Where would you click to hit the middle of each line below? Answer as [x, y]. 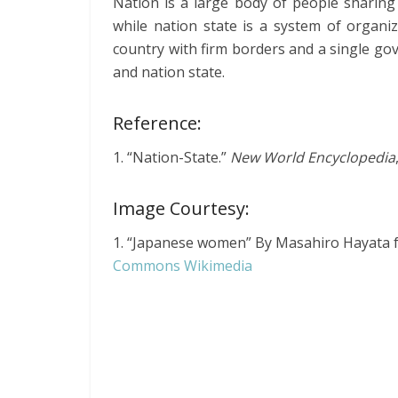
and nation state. [172, 72]
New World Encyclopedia [313, 157]
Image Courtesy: [181, 208]
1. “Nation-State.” [171, 157]
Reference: [157, 123]
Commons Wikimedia [183, 265]
